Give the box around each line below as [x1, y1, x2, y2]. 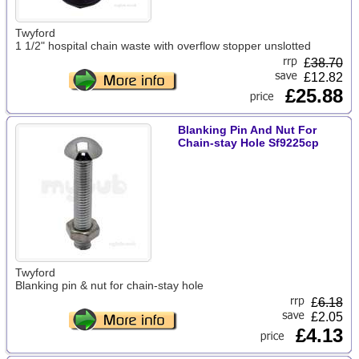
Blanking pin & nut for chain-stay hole [14, 279, 204, 292]
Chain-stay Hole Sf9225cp [177, 136, 319, 149]
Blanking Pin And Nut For [177, 123, 317, 136]
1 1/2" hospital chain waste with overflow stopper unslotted [14, 39, 311, 52]
